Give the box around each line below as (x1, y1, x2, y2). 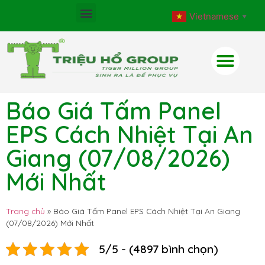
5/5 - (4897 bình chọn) (99, 242, 218, 256)
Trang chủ (6, 206, 45, 216)
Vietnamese (189, 10, 240, 22)
